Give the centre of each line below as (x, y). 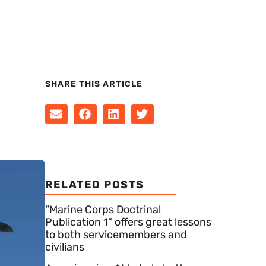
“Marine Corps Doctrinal (103, 209)
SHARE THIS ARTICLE (94, 84)
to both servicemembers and (116, 234)
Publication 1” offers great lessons (128, 222)
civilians (65, 247)
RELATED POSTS (95, 184)
